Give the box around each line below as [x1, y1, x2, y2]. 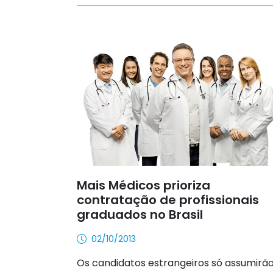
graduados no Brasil [77, 205, 203, 223]
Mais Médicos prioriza [77, 176, 210, 194]
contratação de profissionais [77, 191, 259, 208]
